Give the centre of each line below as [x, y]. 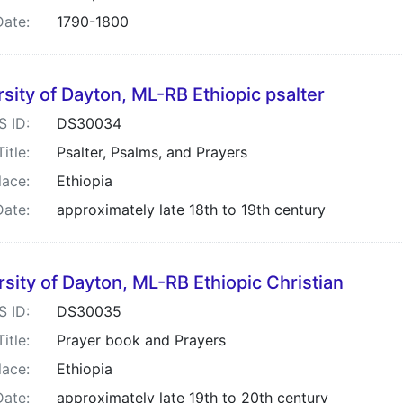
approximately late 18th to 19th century [191, 210]
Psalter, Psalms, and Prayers [152, 152]
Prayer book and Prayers [141, 340]
